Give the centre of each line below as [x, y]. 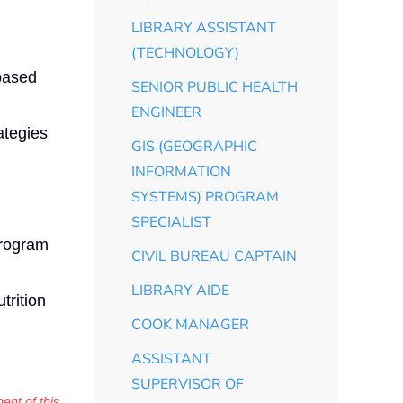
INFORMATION [181, 171]
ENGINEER [166, 112]
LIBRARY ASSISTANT [204, 27]
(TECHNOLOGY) [185, 53]
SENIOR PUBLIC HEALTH [215, 87]
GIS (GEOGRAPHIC [194, 146]
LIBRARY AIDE [180, 290]
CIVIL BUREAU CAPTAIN [214, 256]
